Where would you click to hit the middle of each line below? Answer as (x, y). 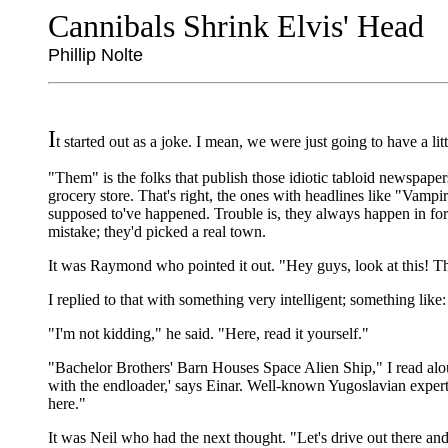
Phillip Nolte (95, 55)
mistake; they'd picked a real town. (157, 231)
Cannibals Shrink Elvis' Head (236, 26)
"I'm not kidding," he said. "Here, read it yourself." (208, 333)
